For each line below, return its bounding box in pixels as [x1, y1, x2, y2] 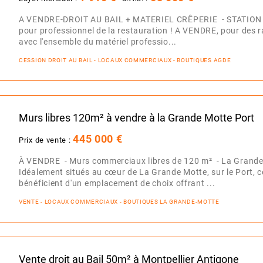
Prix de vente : [19, 135, 73, 144]
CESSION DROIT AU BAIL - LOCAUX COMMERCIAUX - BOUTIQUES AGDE [19, 56, 231, 64]
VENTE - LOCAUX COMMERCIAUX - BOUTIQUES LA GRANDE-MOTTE [19, 197, 220, 205]
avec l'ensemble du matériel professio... [19, 36, 177, 47]
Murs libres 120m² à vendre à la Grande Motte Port [19, 112, 254, 124]
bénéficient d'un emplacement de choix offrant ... [19, 178, 215, 188]
